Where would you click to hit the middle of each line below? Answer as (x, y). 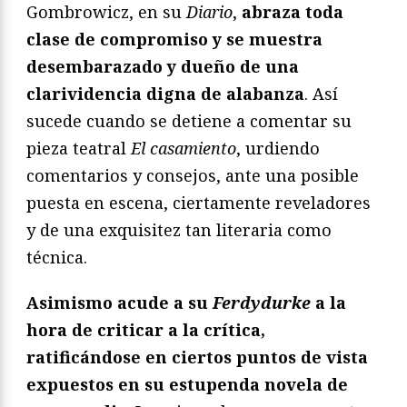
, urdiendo (278, 148)
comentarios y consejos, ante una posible (193, 175)
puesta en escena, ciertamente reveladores (199, 202)
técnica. (57, 257)
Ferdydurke (262, 302)
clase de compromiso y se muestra (174, 39)
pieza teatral (79, 148)
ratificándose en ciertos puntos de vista (197, 357)
